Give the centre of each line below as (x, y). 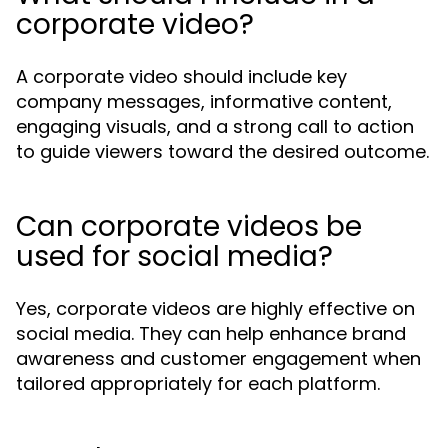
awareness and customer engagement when (218, 358)
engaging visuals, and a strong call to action (215, 126)
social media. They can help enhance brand (211, 333)
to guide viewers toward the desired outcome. (222, 151)
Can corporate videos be (189, 226)
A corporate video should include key (181, 76)
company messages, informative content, (204, 101)
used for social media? (174, 256)
